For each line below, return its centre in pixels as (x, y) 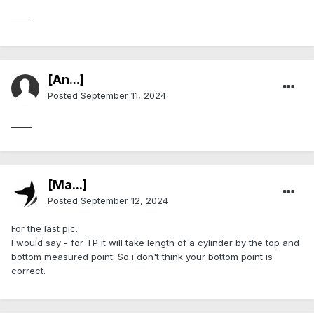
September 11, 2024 (123, 96)
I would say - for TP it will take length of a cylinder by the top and (155, 243)
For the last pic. (45, 229)
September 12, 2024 (124, 201)
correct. (28, 271)
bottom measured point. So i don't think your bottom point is (142, 257)
